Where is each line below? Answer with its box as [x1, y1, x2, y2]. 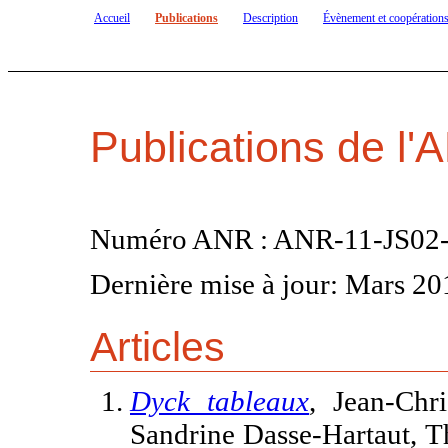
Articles [90, 324, 225, 371]
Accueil [94, 11, 130, 25]
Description [243, 11, 298, 25]
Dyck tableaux [130, 384, 310, 417]
